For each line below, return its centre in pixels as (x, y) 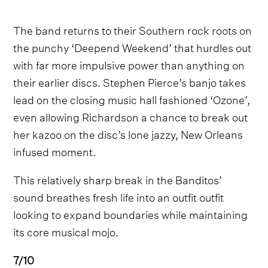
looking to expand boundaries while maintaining (131, 213)
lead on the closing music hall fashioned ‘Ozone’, (132, 98)
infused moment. (55, 150)
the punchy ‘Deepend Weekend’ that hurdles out (133, 46)
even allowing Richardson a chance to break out (131, 115)
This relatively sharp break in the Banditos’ (118, 178)
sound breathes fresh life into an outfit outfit (119, 196)
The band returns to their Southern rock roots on (133, 29)
